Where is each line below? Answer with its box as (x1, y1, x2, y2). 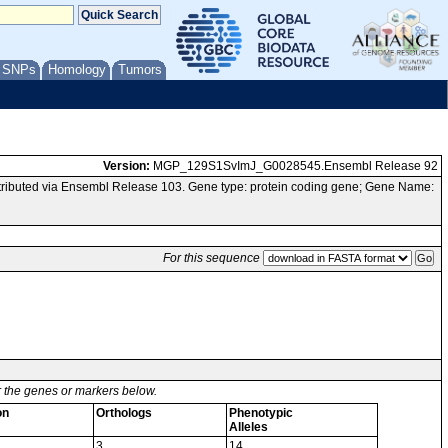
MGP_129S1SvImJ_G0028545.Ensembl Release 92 (150, 159, 438, 173)
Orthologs (96, 406, 152, 420)
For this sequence (163, 251, 260, 265)
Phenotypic (229, 406, 293, 420)
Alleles (229, 420, 268, 434)
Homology (48, 62, 106, 77)
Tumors (118, 62, 162, 77)
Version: (103, 159, 150, 173)
